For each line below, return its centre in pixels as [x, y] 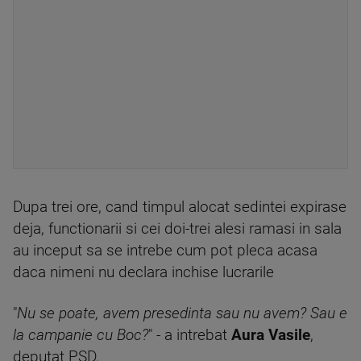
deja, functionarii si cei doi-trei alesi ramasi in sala [177, 229]
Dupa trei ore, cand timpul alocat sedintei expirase [180, 207]
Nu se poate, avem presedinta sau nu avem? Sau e [182, 313]
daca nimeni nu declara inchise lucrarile [143, 272]
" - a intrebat [190, 335]
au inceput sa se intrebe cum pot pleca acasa [165, 251]
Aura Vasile [271, 335]
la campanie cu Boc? [81, 335]
